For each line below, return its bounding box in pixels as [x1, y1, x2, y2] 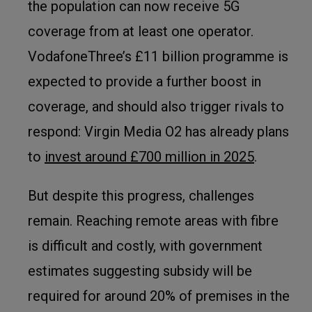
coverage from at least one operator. [28, 23, 253, 40]
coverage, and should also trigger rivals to [28, 98, 284, 115]
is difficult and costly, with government [28, 237, 263, 254]
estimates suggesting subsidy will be [28, 263, 252, 279]
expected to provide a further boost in [28, 73, 261, 90]
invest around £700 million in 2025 [45, 148, 254, 165]
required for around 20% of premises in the [28, 288, 290, 304]
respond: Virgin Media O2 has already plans [28, 123, 289, 140]
